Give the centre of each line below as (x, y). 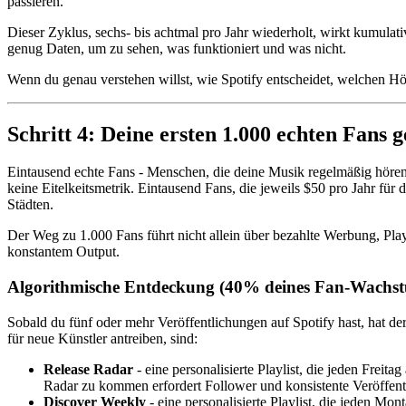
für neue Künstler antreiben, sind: (102, 338)
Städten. (30, 205)
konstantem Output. (63, 252)
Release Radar (88, 369)
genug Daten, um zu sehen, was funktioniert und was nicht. (177, 48)
